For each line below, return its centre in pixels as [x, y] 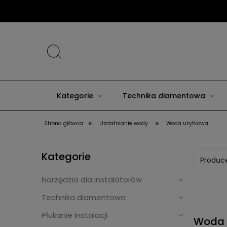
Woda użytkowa [187, 123]
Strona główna [64, 123]
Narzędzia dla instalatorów [92, 179]
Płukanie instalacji [74, 215]
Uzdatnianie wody [124, 123]
